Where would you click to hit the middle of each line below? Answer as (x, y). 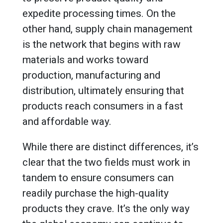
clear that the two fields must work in (106, 162)
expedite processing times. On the (99, 13)
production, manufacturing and (91, 75)
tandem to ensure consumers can (98, 177)
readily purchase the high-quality (96, 193)
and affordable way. (67, 121)
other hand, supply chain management (108, 29)
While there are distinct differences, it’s (111, 147)
